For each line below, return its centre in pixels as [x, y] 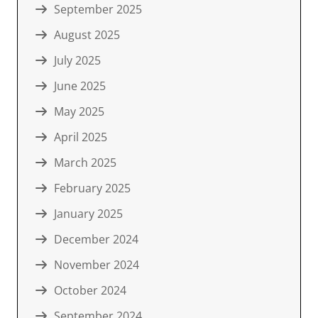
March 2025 [85, 162]
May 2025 [79, 111]
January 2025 [88, 213]
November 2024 [97, 264]
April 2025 [81, 137]
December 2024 [96, 239]
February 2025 [92, 188]
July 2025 [77, 60]
